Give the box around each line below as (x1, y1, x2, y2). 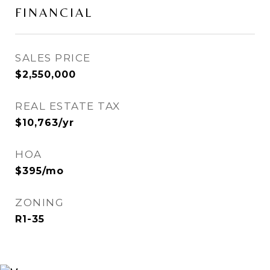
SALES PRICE (15, 52, 91, 64)
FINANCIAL (15, 5, 93, 20)
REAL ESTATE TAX (15, 100, 121, 112)
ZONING (15, 196, 64, 209)
